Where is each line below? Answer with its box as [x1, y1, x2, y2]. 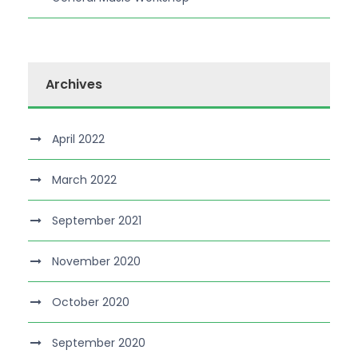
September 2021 [52, 213, 141, 229]
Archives [46, 75, 102, 93]
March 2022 [52, 172, 117, 188]
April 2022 [52, 131, 105, 147]
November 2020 [52, 253, 141, 269]
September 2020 [52, 335, 145, 351]
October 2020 [52, 294, 129, 310]
